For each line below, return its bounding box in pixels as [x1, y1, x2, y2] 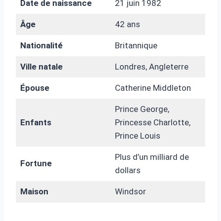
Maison [20, 186, 48, 196]
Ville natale [20, 61, 63, 72]
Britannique [114, 40, 157, 50]
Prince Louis [114, 130, 160, 141]
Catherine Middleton [114, 82, 191, 93]
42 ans [114, 19, 140, 29]
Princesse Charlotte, [114, 117, 190, 127]
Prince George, [114, 104, 169, 114]
